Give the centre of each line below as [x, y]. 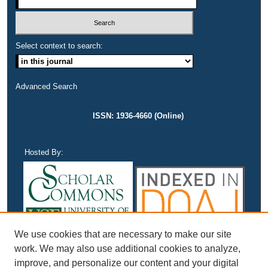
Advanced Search [47, 86]
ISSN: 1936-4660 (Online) [138, 115]
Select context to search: [60, 45]
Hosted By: [44, 152]
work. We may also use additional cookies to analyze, [127, 249]
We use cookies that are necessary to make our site [123, 234]
